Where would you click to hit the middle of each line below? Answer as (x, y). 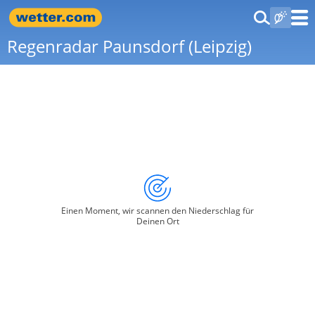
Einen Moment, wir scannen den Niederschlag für (157, 211)
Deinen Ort (157, 221)
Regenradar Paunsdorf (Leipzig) (129, 46)
